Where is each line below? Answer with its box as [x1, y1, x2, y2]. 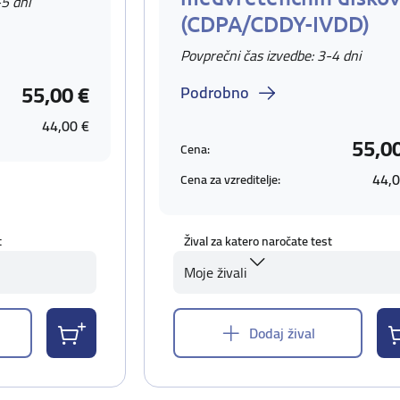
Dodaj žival [249, 320, 315, 346]
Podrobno [180, 78, 249, 107]
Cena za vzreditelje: [180, 167, 280, 191]
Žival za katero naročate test [184, 229, 332, 253]
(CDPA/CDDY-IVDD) [180, 10, 370, 37]
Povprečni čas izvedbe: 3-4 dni [180, 42, 361, 69]
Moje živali [184, 259, 246, 286]
